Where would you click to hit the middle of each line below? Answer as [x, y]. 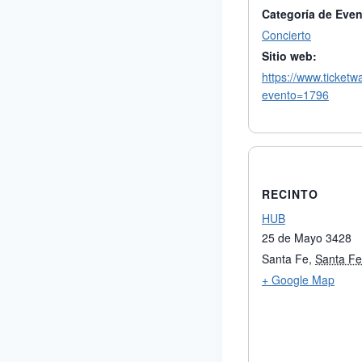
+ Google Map [298, 279]
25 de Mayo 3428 [307, 237]
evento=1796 [295, 94]
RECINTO [290, 194]
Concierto [286, 34]
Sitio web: [289, 55]
